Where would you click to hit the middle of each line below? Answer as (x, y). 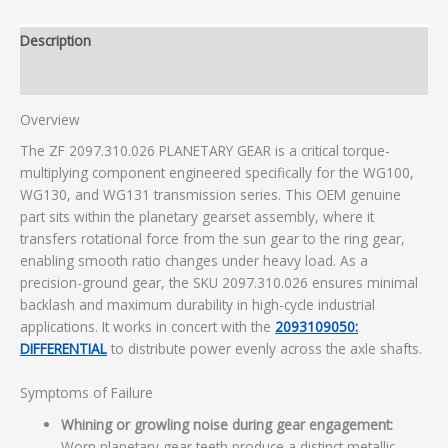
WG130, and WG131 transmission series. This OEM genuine (210, 195)
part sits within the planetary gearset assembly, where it (197, 217)
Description (55, 41)
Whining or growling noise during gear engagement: (227, 424)
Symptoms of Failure (86, 392)
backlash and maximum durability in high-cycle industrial (197, 305)
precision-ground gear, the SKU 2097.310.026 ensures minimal (219, 283)
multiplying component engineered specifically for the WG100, (217, 173)
